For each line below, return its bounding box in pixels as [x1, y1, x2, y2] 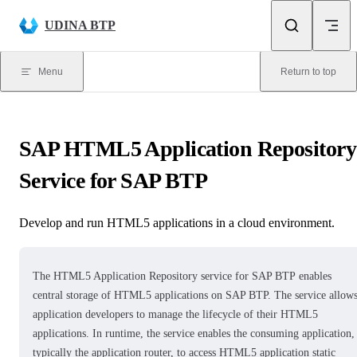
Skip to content [19, 13, 81, 24]
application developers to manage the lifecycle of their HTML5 [33, 308, 318, 320]
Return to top [280, 66, 336, 77]
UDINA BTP [45, 18, 116, 32]
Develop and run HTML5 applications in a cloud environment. [19, 215, 335, 229]
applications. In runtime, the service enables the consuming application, [33, 327, 355, 339]
